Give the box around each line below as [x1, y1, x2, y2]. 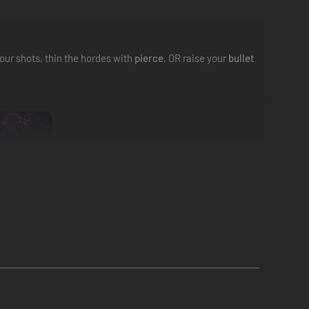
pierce [134, 52, 163, 64]
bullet [228, 52, 255, 64]
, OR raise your [163, 52, 228, 64]
